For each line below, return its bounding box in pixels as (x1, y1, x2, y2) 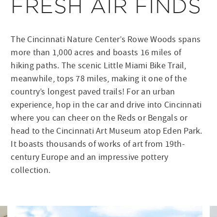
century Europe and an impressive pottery (11, 151, 169, 163)
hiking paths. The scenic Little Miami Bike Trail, (11, 60, 186, 71)
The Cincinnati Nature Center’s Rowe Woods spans (11, 33, 201, 45)
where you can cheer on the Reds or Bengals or (11, 112, 188, 124)
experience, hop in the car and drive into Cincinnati (11, 99, 202, 110)
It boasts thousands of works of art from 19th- (11, 138, 185, 150)
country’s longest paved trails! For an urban (11, 86, 175, 97)
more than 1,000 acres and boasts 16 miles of (11, 46, 182, 58)
